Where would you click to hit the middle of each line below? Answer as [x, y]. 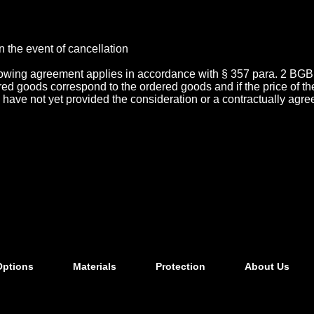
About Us [267, 267]
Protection [181, 267]
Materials [94, 267]
